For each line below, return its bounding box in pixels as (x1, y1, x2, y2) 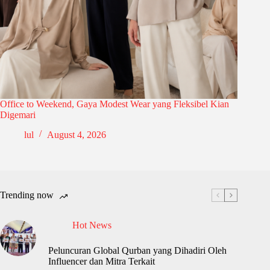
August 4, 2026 (47, 129, 106, 140)
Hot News (72, 219, 111, 230)
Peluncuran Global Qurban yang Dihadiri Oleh (48, 245, 227, 256)
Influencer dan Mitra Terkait (48, 256, 155, 266)
